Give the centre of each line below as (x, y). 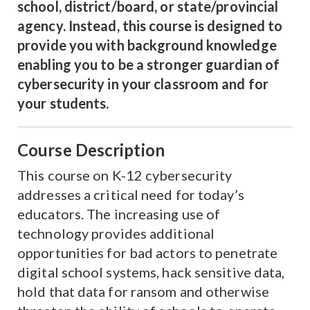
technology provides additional (116, 233)
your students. (63, 103)
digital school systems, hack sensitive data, (151, 272)
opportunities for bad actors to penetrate (148, 253)
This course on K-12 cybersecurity (125, 175)
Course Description (91, 150)
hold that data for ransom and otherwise (143, 291)
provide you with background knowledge (147, 45)
